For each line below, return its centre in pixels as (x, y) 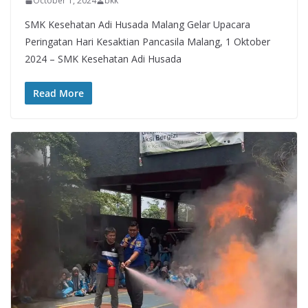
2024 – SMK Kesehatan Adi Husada (103, 59)
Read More (58, 93)
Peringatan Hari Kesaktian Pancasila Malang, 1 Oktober (147, 42)
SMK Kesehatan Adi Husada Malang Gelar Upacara (137, 25)
